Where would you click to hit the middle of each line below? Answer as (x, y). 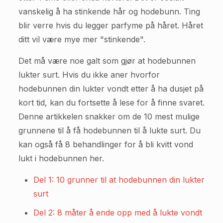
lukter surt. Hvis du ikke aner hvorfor (89, 75)
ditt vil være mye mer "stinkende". (82, 39)
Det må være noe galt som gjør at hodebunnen (107, 61)
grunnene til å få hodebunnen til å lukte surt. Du (109, 130)
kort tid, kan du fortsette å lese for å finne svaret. (111, 103)
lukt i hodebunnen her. (61, 158)
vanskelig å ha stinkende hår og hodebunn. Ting (109, 11)
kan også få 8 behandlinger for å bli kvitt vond (106, 144)
